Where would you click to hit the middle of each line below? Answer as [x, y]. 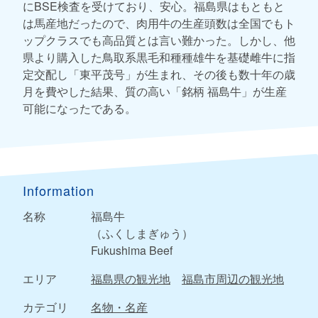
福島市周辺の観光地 [233, 278]
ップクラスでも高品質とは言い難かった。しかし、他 [159, 40]
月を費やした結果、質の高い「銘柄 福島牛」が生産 [155, 91]
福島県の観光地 [131, 278]
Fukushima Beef [132, 250]
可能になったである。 [79, 108]
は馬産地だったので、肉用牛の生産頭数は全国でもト [159, 23]
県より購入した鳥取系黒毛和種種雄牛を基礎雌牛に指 [159, 57]
